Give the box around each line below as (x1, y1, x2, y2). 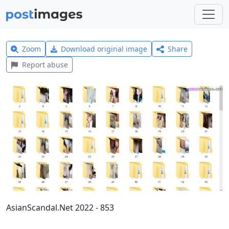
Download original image (61, 44, 148, 54)
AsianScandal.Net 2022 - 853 (6, 202, 114, 214)
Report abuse (21, 60, 68, 70)
